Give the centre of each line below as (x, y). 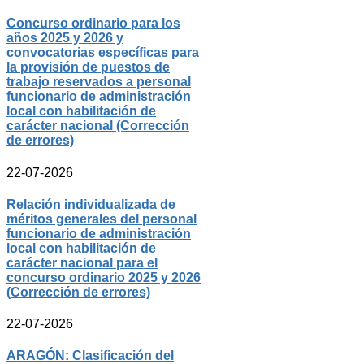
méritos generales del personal (102, 219)
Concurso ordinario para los (93, 24)
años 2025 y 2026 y (65, 38)
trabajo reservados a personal (99, 82)
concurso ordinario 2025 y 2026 (104, 277)
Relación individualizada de (91, 204)
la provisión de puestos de (88, 67)
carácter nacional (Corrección (98, 126)
